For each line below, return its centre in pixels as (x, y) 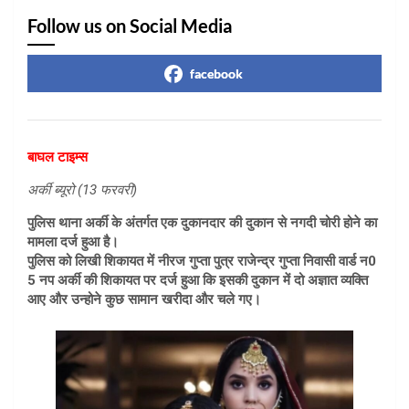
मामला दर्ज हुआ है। (73, 242)
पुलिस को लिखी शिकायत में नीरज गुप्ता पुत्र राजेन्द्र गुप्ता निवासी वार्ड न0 (202, 262)
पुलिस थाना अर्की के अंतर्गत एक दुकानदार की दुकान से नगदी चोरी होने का (202, 223)
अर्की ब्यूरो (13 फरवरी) (82, 190)
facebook (216, 74)
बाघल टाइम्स (58, 157)
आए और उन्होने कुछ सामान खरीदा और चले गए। (144, 300)
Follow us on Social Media (130, 26)
